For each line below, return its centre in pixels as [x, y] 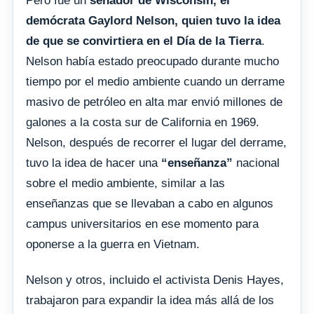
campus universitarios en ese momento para [142, 224]
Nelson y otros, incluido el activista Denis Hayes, [155, 280]
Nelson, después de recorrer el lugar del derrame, [156, 142]
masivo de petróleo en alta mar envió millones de [154, 102]
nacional [256, 163]
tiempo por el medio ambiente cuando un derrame [155, 81]
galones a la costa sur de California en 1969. [143, 122]
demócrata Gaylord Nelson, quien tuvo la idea [153, 20]
